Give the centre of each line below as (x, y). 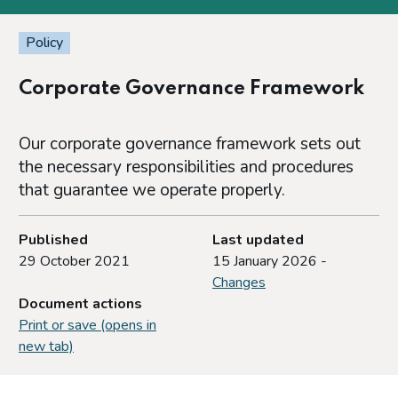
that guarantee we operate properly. (152, 190)
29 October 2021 (74, 261)
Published (53, 239)
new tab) (46, 346)
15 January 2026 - (270, 261)
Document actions (80, 303)
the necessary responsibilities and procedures (186, 167)
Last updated (258, 239)
